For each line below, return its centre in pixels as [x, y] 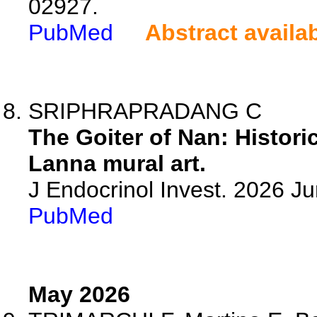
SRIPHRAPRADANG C [145, 111]
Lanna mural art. [117, 163]
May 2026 [79, 294]
